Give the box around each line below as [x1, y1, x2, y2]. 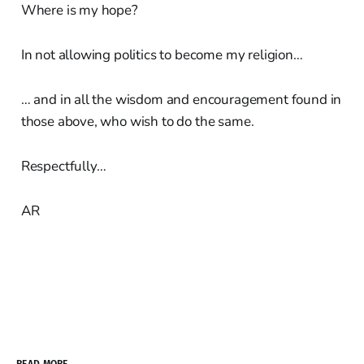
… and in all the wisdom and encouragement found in [20, 89, 342, 109]
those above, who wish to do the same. [20, 111, 254, 131]
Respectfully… [20, 156, 106, 175]
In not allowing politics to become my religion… [20, 45, 303, 64]
